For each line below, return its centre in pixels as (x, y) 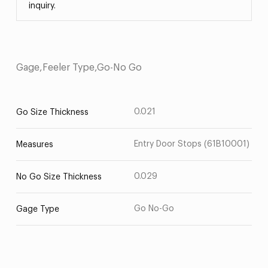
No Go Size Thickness (59, 177)
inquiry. (42, 6)
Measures (34, 145)
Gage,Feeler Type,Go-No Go (79, 68)
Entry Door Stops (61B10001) (192, 144)
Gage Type (37, 209)
